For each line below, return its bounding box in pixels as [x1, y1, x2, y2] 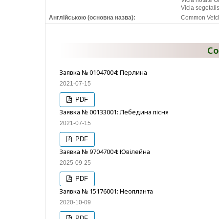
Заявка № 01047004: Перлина [60, 68, 147, 77]
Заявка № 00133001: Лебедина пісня [60, 108, 169, 116]
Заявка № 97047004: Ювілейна [60, 147, 150, 156]
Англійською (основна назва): [49, 14, 135, 21]
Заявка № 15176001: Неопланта [60, 187, 153, 196]
